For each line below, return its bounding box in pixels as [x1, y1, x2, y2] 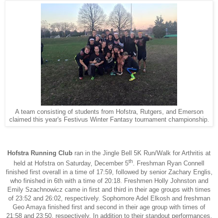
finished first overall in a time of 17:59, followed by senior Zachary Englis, [5, 168, 213, 176]
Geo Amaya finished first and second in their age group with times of [13, 203, 205, 211]
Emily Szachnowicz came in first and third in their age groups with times [7, 185, 211, 193]
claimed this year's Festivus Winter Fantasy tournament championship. [9, 116, 209, 124]
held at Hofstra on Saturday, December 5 [14, 159, 128, 167]
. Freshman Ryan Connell [133, 159, 204, 167]
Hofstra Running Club [7, 149, 73, 157]
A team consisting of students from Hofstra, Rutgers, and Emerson [15, 109, 203, 116]
